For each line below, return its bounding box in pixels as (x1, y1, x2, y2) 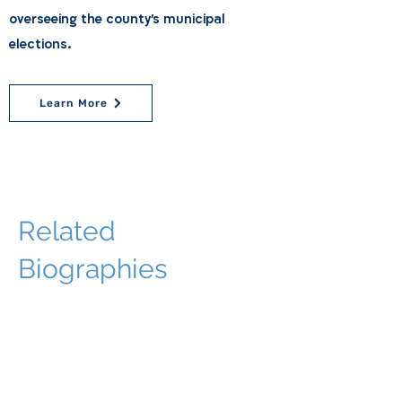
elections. (9, 36, 71, 53)
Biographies (18, 253, 167, 284)
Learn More (39, 97, 109, 109)
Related (18, 215, 116, 247)
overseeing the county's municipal (9, 11, 225, 28)
